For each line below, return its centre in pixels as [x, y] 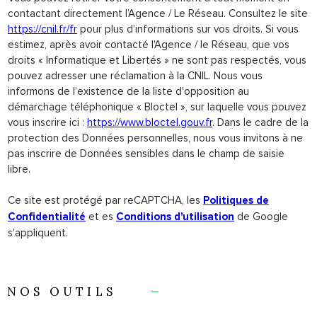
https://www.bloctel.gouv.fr [150, 122]
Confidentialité [47, 217]
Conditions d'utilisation [175, 217]
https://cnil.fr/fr [42, 29]
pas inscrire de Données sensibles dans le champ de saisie [146, 153]
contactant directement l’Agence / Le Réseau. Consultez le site [158, 13]
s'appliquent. [38, 232]
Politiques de [236, 200]
